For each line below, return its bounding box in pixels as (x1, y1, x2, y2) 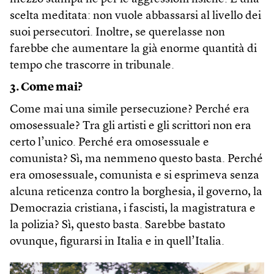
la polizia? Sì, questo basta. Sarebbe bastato (10, 219, 225, 231)
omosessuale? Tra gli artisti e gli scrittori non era (10, 120, 251, 132)
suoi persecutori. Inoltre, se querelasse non (10, 26, 225, 39)
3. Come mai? (10, 81, 83, 94)
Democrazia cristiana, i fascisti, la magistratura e (10, 202, 256, 215)
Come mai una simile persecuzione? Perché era (10, 103, 250, 116)
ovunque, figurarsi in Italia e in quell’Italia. (10, 235, 224, 248)
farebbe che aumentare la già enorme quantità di (10, 43, 257, 55)
